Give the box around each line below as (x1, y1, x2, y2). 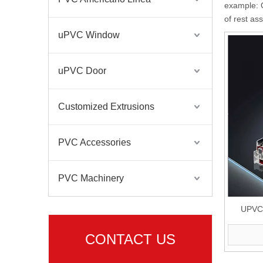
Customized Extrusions (58, 102, 154, 112)
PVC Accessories (58, 137, 131, 147)
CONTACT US (85, 231, 176, 247)
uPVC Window (58, 30, 120, 40)
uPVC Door (58, 66, 106, 76)
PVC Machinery (58, 173, 124, 183)
